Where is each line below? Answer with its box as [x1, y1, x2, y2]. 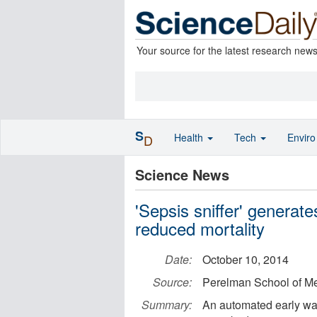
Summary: [142, 296, 192, 313]
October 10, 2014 [202, 251, 289, 267]
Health [174, 130, 206, 144]
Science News [135, 164, 229, 185]
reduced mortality [135, 216, 265, 241]
